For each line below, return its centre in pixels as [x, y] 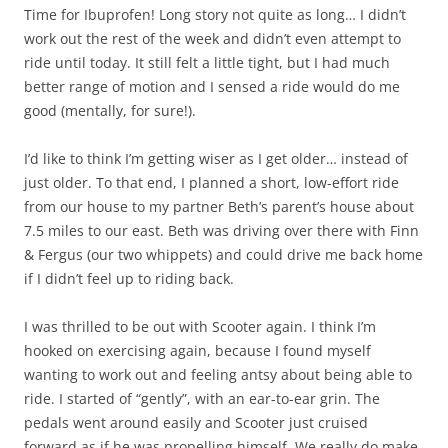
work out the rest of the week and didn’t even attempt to [212, 38]
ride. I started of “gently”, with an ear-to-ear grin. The [202, 398]
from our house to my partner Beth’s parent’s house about [219, 206]
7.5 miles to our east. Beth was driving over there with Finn [221, 230]
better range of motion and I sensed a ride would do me [212, 86]
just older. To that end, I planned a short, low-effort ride [211, 182]
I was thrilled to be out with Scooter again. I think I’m [200, 326]
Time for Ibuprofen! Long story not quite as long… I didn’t [215, 14]
